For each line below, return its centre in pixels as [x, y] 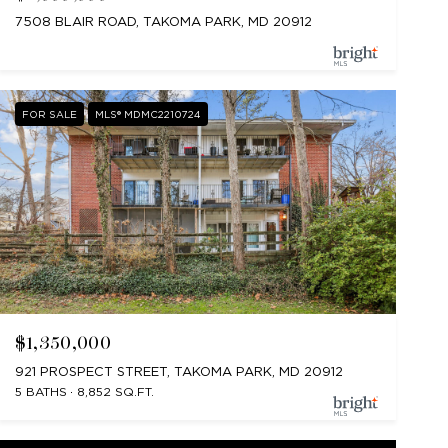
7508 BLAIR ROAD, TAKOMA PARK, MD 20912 [163, 22]
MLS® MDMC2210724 [147, 114]
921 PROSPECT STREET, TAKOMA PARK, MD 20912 [178, 371]
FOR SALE [49, 114]
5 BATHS [40, 391]
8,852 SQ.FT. [115, 391]
